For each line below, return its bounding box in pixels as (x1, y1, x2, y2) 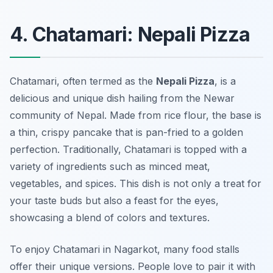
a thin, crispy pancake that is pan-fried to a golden (10, 126, 243, 139)
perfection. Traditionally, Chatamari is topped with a (10, 143, 247, 156)
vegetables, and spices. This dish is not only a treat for (10, 177, 261, 190)
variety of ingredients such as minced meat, (10, 160, 210, 173)
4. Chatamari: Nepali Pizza (10, 23, 250, 47)
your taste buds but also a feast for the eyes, (10, 194, 219, 207)
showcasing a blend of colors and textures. (10, 211, 210, 224)
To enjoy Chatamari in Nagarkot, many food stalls (10, 243, 239, 256)
